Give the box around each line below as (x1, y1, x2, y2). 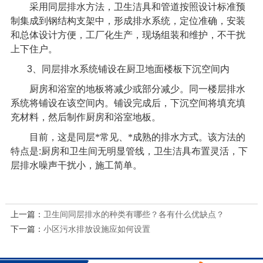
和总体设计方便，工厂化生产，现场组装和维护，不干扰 (10, 29, 245, 40)
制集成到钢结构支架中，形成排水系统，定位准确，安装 (10, 15, 245, 26)
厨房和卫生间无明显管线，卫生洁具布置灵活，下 (41, 146, 248, 156)
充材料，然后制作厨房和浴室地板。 (10, 112, 161, 122)
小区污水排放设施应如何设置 (43, 224, 150, 234)
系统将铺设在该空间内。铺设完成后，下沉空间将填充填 (10, 97, 245, 108)
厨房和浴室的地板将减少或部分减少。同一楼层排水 (10, 83, 245, 94)
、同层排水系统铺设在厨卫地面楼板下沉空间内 (32, 63, 230, 74)
